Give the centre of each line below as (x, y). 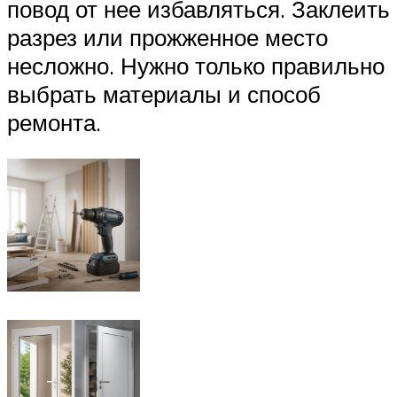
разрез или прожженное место (167, 37)
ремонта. (54, 122)
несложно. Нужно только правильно (196, 65)
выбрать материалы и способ (164, 93)
